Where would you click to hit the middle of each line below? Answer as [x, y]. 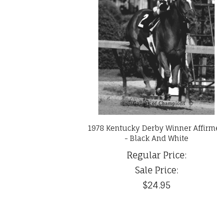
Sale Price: [156, 170]
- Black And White [157, 139]
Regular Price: [156, 155]
